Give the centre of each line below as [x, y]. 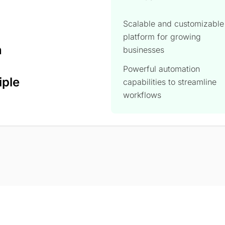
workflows [142, 95]
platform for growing [162, 36]
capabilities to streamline [170, 82]
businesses [144, 49]
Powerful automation [162, 69]
